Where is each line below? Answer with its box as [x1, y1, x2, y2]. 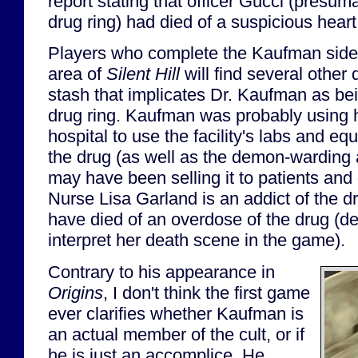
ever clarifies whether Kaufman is [48, 303, 304, 324]
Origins [48, 282, 103, 303]
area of [48, 64, 106, 85]
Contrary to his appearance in [48, 261, 275, 282]
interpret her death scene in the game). [48, 230, 345, 251]
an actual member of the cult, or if [48, 324, 304, 344]
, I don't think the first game [103, 282, 310, 303]
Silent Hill [106, 64, 180, 85]
